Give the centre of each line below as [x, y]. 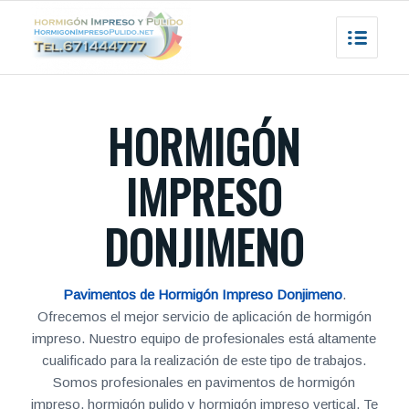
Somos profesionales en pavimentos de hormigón [204, 382]
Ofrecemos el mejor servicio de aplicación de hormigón [204, 316]
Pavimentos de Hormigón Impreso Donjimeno [202, 294]
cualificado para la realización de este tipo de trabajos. [204, 360]
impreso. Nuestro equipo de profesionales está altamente [204, 338]
